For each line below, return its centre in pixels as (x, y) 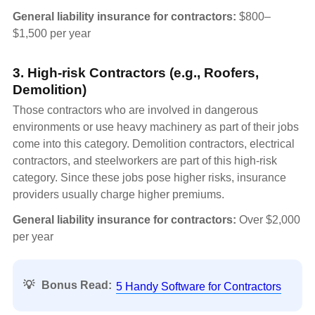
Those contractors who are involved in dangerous (135, 110)
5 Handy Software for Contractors (199, 287)
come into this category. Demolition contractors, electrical (154, 144)
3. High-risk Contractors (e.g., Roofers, (136, 73)
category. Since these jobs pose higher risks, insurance (149, 178)
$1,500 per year (52, 33)
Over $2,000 (268, 220)
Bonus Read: (77, 285)
